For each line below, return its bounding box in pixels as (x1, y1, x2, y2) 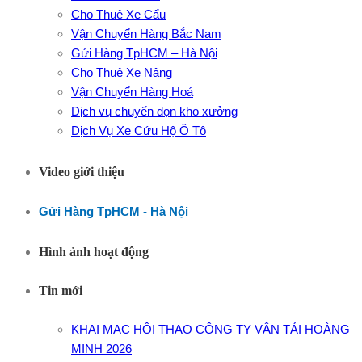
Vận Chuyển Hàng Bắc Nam (71, 27, 221, 41)
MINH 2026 (71, 341, 132, 356)
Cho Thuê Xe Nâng (71, 65, 172, 80)
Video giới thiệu (39, 164, 124, 179)
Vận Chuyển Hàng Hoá (71, 85, 193, 99)
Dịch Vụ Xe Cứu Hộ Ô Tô (71, 124, 206, 138)
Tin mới (39, 283, 82, 297)
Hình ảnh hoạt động (39, 245, 149, 259)
